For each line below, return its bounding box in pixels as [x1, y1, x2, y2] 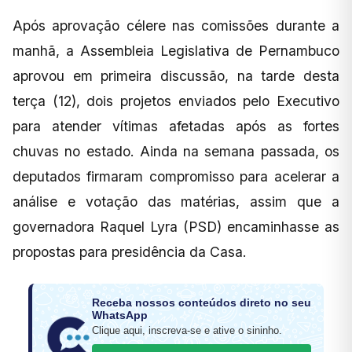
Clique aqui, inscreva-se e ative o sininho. [92, 324, 282, 337]
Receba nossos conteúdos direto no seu [92, 296, 311, 310]
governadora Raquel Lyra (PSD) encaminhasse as [13, 218, 339, 236]
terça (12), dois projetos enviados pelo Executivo [13, 93, 339, 110]
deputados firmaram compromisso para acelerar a [13, 168, 339, 185]
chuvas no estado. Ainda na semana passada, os [13, 143, 339, 160]
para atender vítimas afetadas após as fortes [13, 118, 339, 135]
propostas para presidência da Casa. [13, 244, 247, 261]
